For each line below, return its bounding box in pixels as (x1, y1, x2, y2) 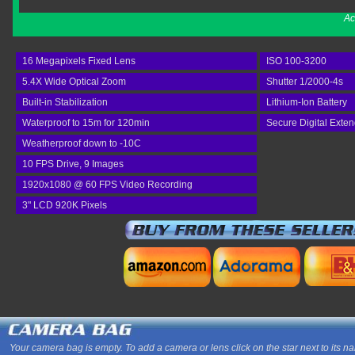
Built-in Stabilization (22, 97, 108, 108)
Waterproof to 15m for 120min (22, 117, 150, 128)
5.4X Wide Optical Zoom (22, 76, 126, 87)
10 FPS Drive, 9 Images (22, 158, 124, 170)
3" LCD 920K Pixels (22, 200, 107, 211)
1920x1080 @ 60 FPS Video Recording (22, 179, 193, 190)
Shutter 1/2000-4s (266, 76, 343, 87)
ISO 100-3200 (266, 55, 326, 67)
